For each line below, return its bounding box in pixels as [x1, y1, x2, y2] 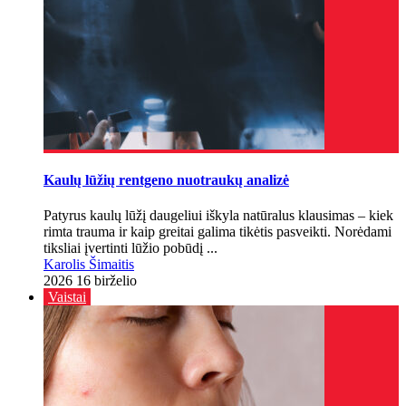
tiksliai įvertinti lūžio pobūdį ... [43, 240, 217, 256]
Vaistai [48, 289, 86, 305]
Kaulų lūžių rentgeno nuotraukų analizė [43, 172, 289, 188]
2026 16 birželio [43, 273, 137, 289]
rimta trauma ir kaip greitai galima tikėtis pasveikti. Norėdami [43, 224, 391, 240]
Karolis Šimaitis [43, 256, 134, 273]
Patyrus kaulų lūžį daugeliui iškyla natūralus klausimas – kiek [43, 208, 393, 224]
